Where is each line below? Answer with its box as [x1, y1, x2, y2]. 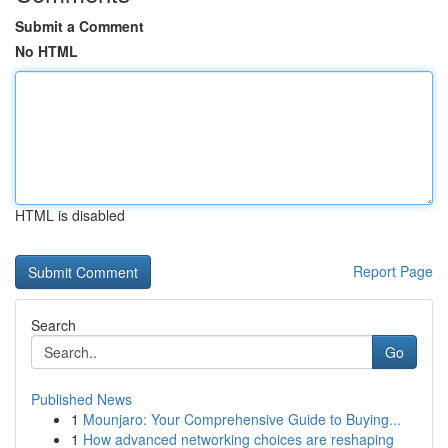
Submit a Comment [15, 16, 144, 36]
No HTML [15, 41, 78, 61]
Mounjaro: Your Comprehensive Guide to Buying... [83, 409, 401, 429]
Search [31, 315, 76, 335]
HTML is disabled [15, 205, 125, 225]
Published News [31, 389, 132, 409]
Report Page [353, 261, 433, 281]
